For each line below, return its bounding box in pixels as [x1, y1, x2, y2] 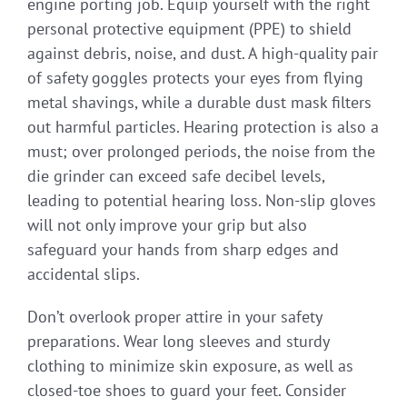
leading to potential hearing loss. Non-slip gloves [27, 189, 376, 211]
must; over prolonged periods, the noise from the [27, 140, 375, 162]
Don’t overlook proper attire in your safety [27, 305, 322, 327]
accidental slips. [27, 263, 140, 284]
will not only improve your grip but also [27, 213, 307, 235]
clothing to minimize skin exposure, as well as [27, 354, 353, 376]
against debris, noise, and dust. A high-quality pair [27, 42, 378, 64]
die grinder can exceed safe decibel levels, [27, 164, 324, 186]
